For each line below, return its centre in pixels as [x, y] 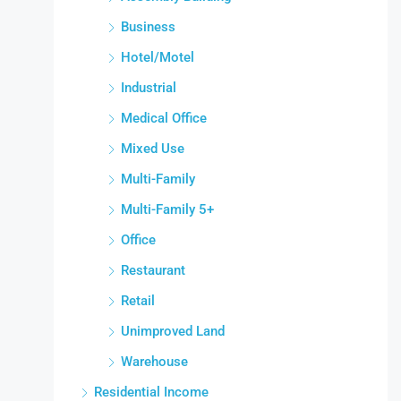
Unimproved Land [172, 332]
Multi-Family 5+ [167, 210]
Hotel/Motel [157, 58]
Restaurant [153, 271]
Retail [137, 301]
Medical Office [163, 119]
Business [148, 27]
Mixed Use [152, 149]
